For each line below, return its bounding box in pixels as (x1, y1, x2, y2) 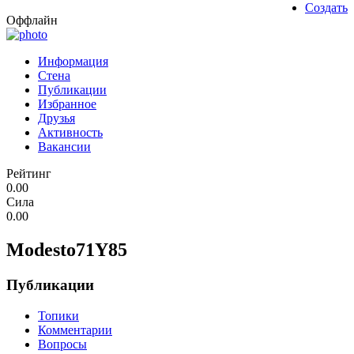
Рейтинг (6, 167, 51, 181)
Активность (38, 126, 103, 140)
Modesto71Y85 (6, 239, 127, 261)
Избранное (38, 97, 96, 111)
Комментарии (38, 322, 112, 337)
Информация (38, 55, 108, 69)
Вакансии (38, 140, 91, 154)
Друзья (38, 111, 75, 126)
